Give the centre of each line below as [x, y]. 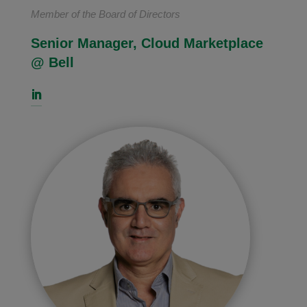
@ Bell [52, 63]
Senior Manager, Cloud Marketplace [147, 44]
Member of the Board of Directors [105, 14]
